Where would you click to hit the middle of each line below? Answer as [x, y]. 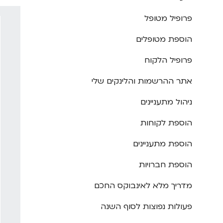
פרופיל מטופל [168, 19]
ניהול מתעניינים [166, 102]
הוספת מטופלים [164, 40]
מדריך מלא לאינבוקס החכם [143, 186]
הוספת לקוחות [166, 123]
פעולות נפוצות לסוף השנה [146, 207]
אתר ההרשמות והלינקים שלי [142, 81]
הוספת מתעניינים [163, 144]
